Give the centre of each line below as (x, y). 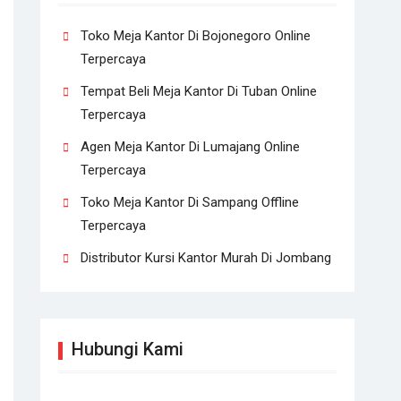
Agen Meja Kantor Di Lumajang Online (190, 147)
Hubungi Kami (128, 349)
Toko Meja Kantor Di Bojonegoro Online (196, 36)
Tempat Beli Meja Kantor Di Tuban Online (199, 91)
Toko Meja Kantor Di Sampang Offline (190, 202)
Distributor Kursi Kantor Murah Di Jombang (206, 258)
